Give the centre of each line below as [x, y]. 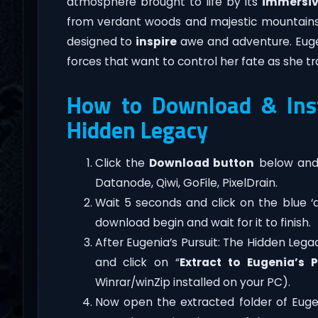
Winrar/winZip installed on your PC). [192, 282]
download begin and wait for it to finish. [203, 222]
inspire [157, 41]
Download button [202, 163]
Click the [122, 163]
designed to [101, 41]
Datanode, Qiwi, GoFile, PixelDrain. [186, 182]
